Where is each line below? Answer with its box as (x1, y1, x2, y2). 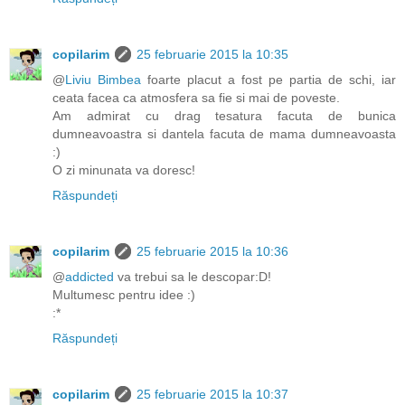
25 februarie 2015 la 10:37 (137, 386, 288, 401)
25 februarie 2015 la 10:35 (137, 46, 288, 61)
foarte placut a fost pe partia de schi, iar (141, 71, 396, 87)
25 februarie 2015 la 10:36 (137, 243, 288, 259)
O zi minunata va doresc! (52, 162, 195, 177)
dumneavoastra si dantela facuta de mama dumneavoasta (52, 126, 396, 141)
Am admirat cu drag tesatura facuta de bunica (52, 108, 396, 123)
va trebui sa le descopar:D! (114, 268, 271, 284)
